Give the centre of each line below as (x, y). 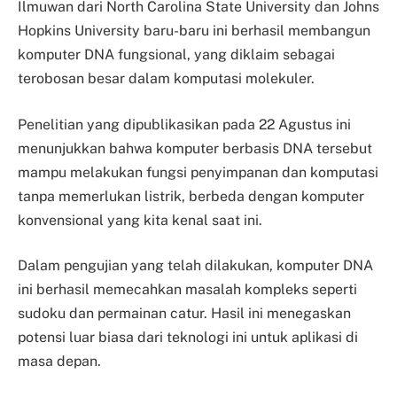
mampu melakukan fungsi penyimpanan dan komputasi (198, 172)
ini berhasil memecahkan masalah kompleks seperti (187, 290)
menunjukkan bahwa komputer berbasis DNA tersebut (195, 148)
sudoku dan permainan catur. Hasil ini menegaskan (184, 314)
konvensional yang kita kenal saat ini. (140, 220)
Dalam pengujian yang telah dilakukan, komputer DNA (195, 266)
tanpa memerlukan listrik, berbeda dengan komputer (191, 196)
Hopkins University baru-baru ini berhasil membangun (194, 31)
